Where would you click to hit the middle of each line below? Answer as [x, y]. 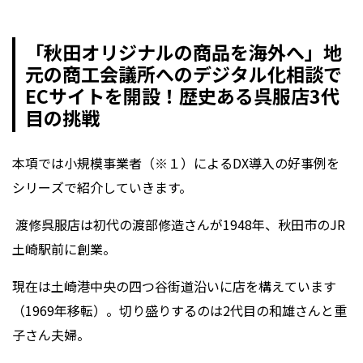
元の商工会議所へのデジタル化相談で [183, 73]
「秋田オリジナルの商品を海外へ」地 [183, 51]
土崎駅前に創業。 [64, 249]
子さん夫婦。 [51, 335]
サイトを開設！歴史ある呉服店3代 [194, 95]
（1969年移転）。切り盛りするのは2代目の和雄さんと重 [179, 311]
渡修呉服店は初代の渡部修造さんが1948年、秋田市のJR [179, 225]
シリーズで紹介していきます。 [102, 188]
